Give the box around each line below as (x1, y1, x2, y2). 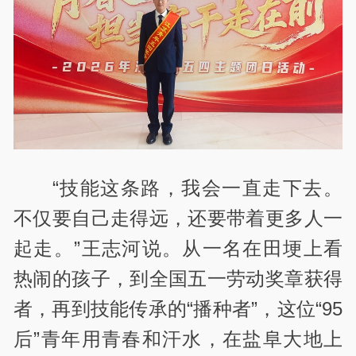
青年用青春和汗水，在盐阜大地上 (40, 327, 342, 350)
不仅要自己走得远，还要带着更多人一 (14, 207, 342, 229)
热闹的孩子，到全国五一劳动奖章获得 (14, 267, 342, 289)
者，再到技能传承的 (14, 297, 188, 319)
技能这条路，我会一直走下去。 (58, 176, 342, 199)
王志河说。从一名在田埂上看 (80, 237, 342, 259)
